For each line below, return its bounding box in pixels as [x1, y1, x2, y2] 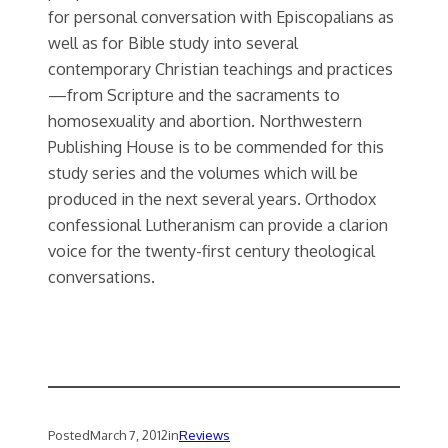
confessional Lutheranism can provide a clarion [48, 213, 388, 235]
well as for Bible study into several [48, 31, 298, 53]
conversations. [48, 265, 155, 287]
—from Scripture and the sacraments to [48, 83, 340, 105]
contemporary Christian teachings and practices [48, 57, 393, 79]
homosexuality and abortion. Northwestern [48, 109, 362, 131]
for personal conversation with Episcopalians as [48, 5, 394, 27]
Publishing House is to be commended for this [48, 135, 384, 157]
